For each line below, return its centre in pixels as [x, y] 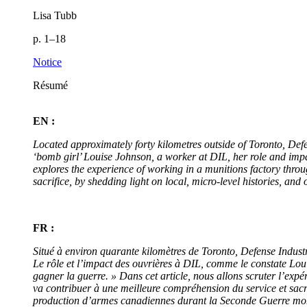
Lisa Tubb [55, 16]
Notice [47, 62]
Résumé [50, 86]
